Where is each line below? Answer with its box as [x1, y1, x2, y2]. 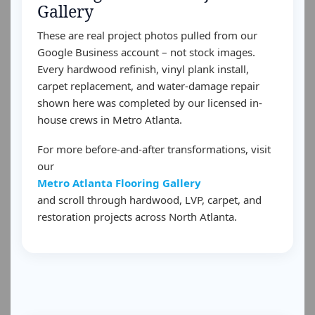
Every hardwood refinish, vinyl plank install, [37, 62, 249, 76]
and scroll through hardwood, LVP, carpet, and [37, 193, 262, 207]
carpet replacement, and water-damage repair [37, 79, 259, 93]
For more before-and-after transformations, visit [37, 142, 271, 156]
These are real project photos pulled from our [37, 28, 257, 42]
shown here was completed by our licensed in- [37, 96, 262, 110]
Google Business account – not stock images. [37, 45, 255, 59]
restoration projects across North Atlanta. [37, 210, 237, 224]
